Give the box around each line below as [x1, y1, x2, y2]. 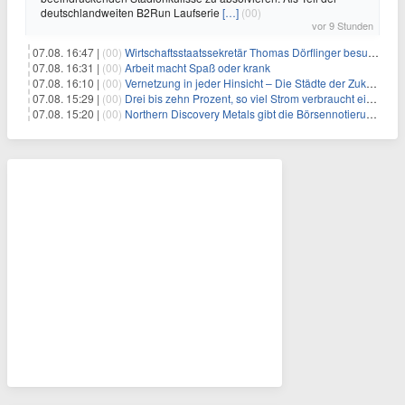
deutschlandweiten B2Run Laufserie [41, 4, 222, 20]
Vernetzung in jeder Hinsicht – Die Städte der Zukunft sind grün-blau [125, 74, 366, 90]
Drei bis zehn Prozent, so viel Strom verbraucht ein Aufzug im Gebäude [125, 89, 366, 106]
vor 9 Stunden [312, 17, 373, 33]
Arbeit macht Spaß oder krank [125, 59, 270, 75]
